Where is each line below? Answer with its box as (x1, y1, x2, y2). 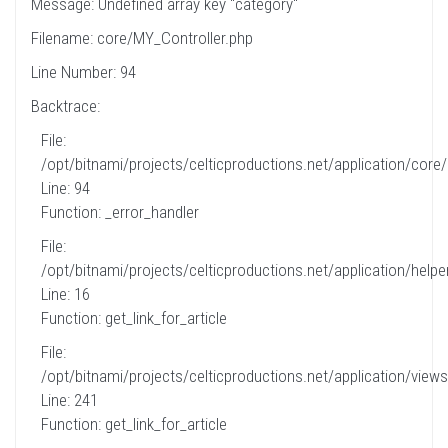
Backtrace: (31, 96, 100, 116)
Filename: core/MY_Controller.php (31, 28, 253, 48)
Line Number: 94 (31, 62, 136, 82)
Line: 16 (41, 284, 90, 304)
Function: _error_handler (41, 202, 199, 222)
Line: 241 (41, 390, 98, 410)
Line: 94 (41, 178, 90, 198)
